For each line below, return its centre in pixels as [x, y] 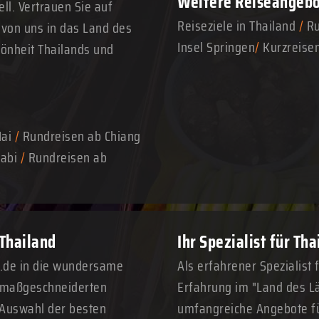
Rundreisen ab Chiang [82, 136]
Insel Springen [216, 47]
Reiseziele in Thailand [236, 26]
